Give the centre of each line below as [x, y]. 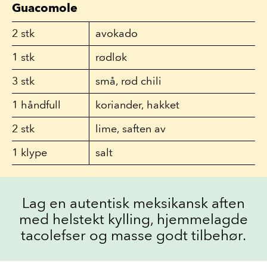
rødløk [111, 57]
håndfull [39, 105]
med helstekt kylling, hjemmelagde [133, 219]
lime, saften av [131, 129]
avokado [117, 33]
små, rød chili [128, 81]
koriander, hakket [137, 105]
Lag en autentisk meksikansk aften [133, 203]
